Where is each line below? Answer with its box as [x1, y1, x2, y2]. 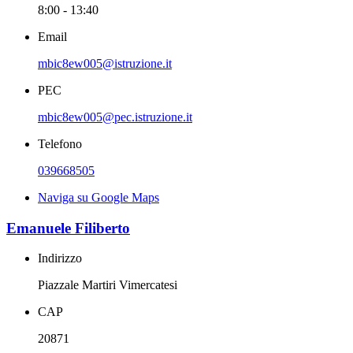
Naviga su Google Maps [38, 190, 159, 204]
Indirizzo [38, 251, 82, 266]
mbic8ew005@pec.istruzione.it [38, 110, 192, 124]
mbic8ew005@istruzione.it [38, 56, 172, 70]
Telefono [38, 136, 82, 150]
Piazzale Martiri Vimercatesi [38, 278, 177, 292]
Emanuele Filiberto [6, 219, 130, 236]
